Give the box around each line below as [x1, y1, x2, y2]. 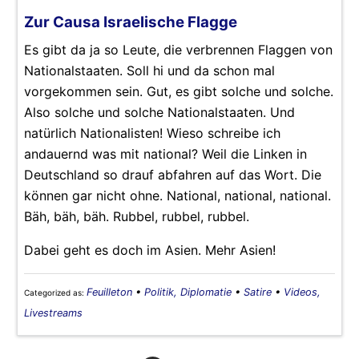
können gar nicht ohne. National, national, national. [24, 187, 331, 204]
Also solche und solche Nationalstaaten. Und [24, 103, 295, 120]
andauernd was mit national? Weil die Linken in [24, 145, 307, 162]
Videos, [284, 285, 321, 298]
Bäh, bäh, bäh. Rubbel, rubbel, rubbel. [24, 208, 249, 224]
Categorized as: [24, 287, 87, 297]
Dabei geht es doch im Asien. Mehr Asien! [24, 241, 276, 258]
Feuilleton [87, 285, 132, 298]
